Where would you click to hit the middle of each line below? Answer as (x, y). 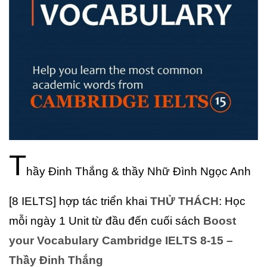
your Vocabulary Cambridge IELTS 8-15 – (121, 240)
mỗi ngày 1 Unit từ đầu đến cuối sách (106, 221)
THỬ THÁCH (184, 201)
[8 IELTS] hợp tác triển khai (78, 201)
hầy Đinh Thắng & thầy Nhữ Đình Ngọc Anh (139, 171)
